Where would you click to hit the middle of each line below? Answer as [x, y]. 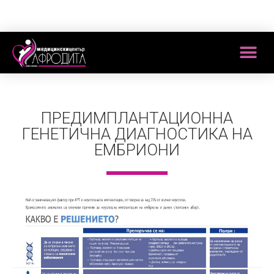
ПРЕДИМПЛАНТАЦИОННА [137, 118]
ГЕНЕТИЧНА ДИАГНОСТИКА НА [137, 134]
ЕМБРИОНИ [137, 150]
